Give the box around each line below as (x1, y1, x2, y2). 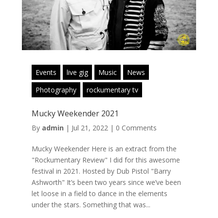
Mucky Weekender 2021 (31, 108, 119, 119)
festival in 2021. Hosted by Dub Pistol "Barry (31, 166, 171, 176)
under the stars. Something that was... (31, 200, 150, 210)
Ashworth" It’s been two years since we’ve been (31, 178, 181, 187)
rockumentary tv (86, 85, 138, 95)
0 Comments (115, 123, 157, 133)
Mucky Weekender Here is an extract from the (31, 144, 177, 154)
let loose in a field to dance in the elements (31, 189, 167, 199)
